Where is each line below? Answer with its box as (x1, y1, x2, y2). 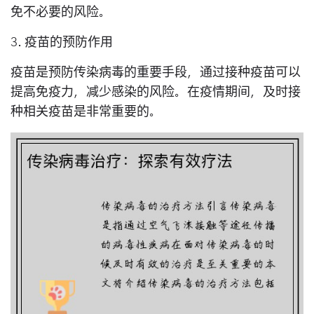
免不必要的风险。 (11, 6, 111, 19)
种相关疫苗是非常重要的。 (11, 106, 162, 118)
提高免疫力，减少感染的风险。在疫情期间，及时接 (11, 86, 301, 99)
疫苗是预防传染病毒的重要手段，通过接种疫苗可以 (11, 67, 301, 79)
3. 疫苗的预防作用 (11, 36, 113, 49)
